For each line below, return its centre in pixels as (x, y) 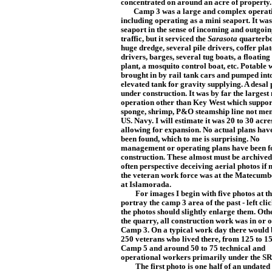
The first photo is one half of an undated (195, 267)
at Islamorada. (146, 185)
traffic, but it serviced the (164, 39)
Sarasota (223, 39)
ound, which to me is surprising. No (200, 139)
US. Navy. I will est (152, 121)
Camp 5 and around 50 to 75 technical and (193, 248)
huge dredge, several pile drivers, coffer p (192, 48)
